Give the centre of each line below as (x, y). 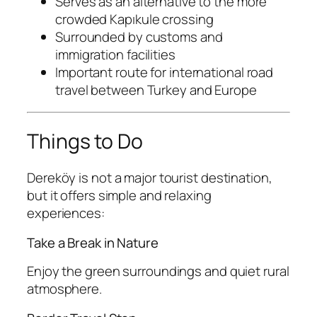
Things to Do (85, 141)
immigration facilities (115, 54)
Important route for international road (165, 72)
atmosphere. (64, 289)
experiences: (66, 213)
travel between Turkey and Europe (156, 90)
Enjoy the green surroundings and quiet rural (158, 271)
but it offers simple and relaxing (119, 196)
